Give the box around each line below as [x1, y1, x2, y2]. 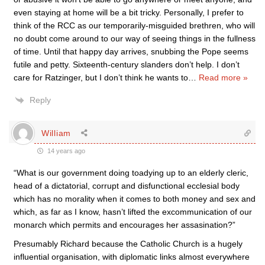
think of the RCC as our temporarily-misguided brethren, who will [14, 21, 255, 30]
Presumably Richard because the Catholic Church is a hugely [14, 239, 243, 248]
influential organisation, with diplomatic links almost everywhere [14, 252, 250, 261]
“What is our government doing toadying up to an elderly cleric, [14, 168, 248, 177]
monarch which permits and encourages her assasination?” [14, 220, 235, 230]
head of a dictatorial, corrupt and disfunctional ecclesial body [14, 181, 240, 190]
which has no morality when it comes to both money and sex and [14, 194, 256, 203]
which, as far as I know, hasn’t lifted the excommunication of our [14, 207, 252, 216]
